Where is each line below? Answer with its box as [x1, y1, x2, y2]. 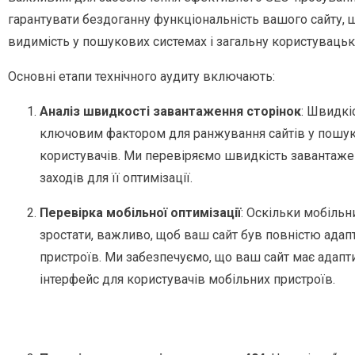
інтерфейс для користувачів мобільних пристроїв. [40, 272, 335, 288]
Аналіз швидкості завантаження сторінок [40, 104, 301, 120]
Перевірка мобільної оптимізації [40, 205, 241, 221]
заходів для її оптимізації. [40, 170, 193, 186]
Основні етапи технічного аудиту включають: [8, 69, 275, 85]
